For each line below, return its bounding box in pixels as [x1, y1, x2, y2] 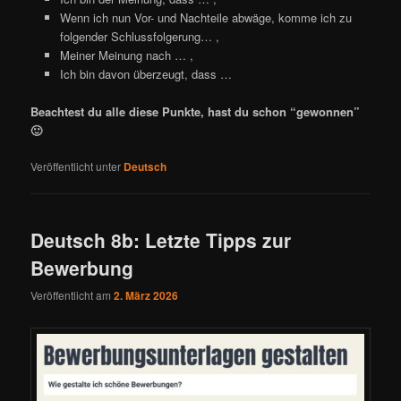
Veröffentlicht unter [30, 158, 122, 174]
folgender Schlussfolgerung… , [59, 27, 219, 45]
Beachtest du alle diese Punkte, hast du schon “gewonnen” [30, 102, 361, 120]
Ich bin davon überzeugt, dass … [59, 64, 232, 82]
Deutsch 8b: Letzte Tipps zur [30, 226, 292, 253]
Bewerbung [30, 254, 134, 281]
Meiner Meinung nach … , [59, 46, 193, 64]
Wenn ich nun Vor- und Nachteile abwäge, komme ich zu [59, 8, 352, 26]
